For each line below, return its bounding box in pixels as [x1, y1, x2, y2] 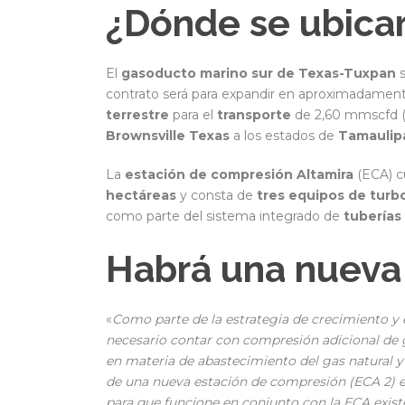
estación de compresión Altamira [125, 166, 353, 184]
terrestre [106, 107, 169, 124]
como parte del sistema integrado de [106, 208, 344, 225]
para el [169, 107, 217, 124]
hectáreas [106, 187, 176, 204]
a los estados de [230, 127, 338, 145]
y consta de [176, 187, 257, 204]
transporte [217, 107, 291, 124]
